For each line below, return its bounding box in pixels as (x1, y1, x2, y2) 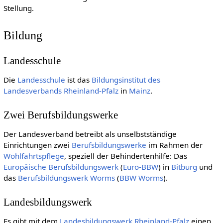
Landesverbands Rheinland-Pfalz (3, 86, 118, 96)
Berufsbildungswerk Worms (17, 173, 115, 183)
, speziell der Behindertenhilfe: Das (64, 151, 187, 161)
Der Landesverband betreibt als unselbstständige (3, 129, 177, 139)
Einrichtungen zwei (3, 140, 72, 150)
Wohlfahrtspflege (3, 151, 64, 161)
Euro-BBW (122, 162, 158, 172)
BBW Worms (119, 173, 163, 183)
